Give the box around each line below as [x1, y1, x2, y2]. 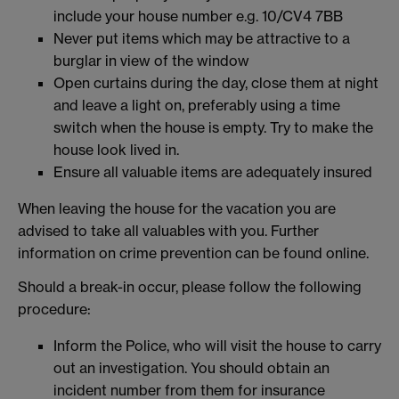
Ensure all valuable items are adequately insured [53, 162, 372, 181]
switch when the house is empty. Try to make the [53, 118, 373, 136]
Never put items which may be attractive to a [53, 28, 350, 47]
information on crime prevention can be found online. [18, 243, 369, 262]
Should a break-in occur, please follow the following [18, 277, 362, 296]
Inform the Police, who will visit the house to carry [53, 336, 381, 354]
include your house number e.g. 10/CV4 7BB [53, 6, 343, 25]
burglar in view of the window [53, 51, 249, 69]
